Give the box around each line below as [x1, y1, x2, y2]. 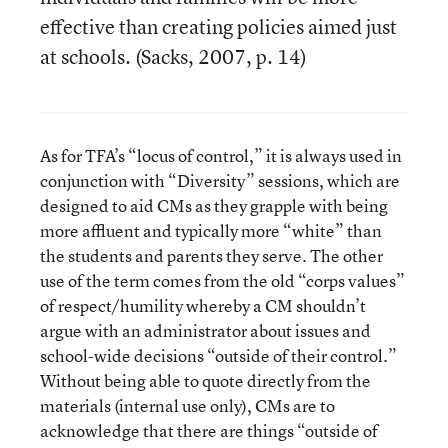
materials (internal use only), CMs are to [40, 394, 335, 417]
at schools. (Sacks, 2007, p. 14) [40, 43, 307, 70]
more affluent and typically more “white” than [40, 219, 382, 242]
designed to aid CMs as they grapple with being [40, 194, 388, 217]
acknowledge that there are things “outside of [40, 419, 378, 442]
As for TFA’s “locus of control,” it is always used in [40, 144, 402, 167]
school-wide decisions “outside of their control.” [40, 344, 397, 367]
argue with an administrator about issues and [40, 319, 371, 342]
